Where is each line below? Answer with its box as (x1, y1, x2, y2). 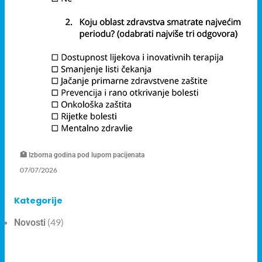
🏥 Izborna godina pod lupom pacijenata (20, 150, 144, 159)
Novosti (14, 216, 46, 228)
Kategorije (14, 194, 63, 206)
